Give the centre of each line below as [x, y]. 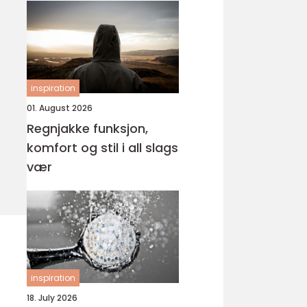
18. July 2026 [52, 298]
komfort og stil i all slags [102, 148]
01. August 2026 [60, 108]
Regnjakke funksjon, [60, 128]
